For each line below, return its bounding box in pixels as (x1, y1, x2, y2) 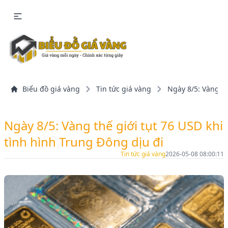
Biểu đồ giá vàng (22, 84, 80, 94)
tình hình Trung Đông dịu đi (4, 133, 163, 151)
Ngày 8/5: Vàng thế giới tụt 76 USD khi (4, 117, 223, 134)
